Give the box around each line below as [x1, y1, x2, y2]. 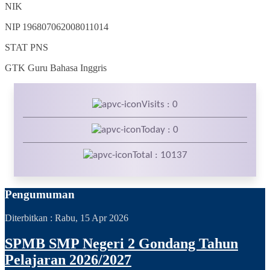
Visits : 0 [142, 99, 178, 110]
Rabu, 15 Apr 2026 [55, 212, 128, 223]
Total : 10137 [132, 150, 187, 161]
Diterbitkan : [5, 212, 55, 223]
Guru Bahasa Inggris [28, 63, 107, 74]
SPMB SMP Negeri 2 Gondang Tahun [5, 235, 238, 251]
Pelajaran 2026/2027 [5, 251, 131, 268]
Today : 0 [141, 125, 178, 136]
